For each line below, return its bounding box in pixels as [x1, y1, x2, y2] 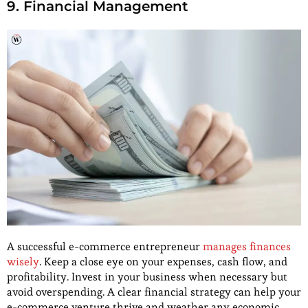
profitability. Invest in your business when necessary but [7, 269, 287, 285]
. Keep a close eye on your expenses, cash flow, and [39, 254, 287, 269]
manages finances [203, 239, 291, 254]
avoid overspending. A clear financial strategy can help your [7, 285, 301, 300]
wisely [7, 254, 39, 269]
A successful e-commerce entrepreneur [7, 239, 203, 254]
